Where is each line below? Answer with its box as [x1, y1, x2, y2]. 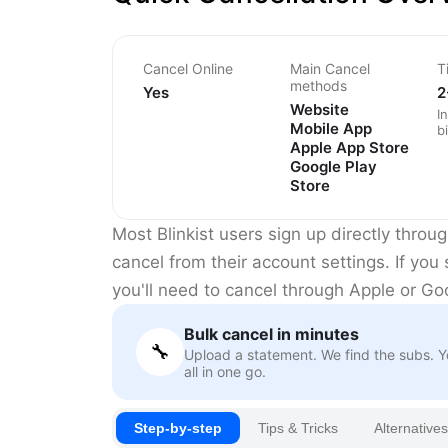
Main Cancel [290, 60, 370, 78]
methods [290, 77, 347, 95]
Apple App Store [290, 138, 409, 158]
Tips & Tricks [258, 420, 338, 437]
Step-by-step [134, 420, 222, 437]
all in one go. [184, 363, 266, 381]
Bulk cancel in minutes [184, 324, 359, 345]
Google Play [290, 157, 377, 177]
